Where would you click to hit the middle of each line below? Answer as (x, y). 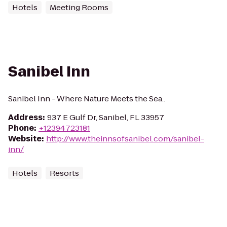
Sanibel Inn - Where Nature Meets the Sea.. (87, 99)
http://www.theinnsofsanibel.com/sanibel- (125, 139)
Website (25, 139)
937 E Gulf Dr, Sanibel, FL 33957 (106, 117)
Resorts (64, 173)
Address (25, 117)
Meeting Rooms (79, 7)
